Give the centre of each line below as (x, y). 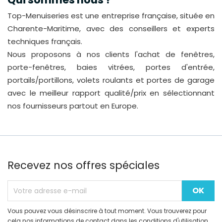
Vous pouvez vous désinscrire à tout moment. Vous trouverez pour (107, 211)
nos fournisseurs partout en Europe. (73, 106)
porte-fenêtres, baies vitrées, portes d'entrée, (111, 67)
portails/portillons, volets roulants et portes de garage (111, 80)
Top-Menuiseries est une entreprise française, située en (111, 16)
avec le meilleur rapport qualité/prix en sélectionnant (111, 93)
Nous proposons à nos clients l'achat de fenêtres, (111, 55)
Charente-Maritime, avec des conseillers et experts (111, 29)
